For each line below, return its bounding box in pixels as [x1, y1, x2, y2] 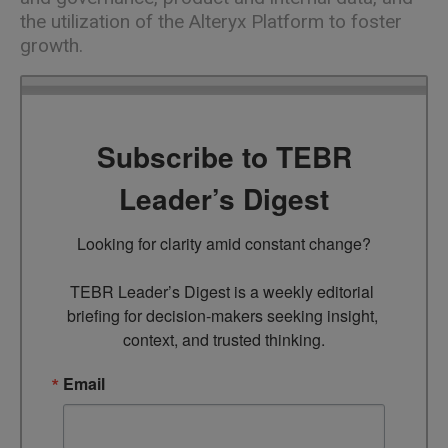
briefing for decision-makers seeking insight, [66, 304, 378, 328]
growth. [20, 33, 88, 57]
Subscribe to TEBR [96, 136, 352, 178]
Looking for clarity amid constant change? [77, 232, 371, 256]
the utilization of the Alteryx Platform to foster [20, 9, 402, 33]
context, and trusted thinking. [123, 328, 325, 352]
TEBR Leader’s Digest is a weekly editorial [70, 280, 374, 304]
